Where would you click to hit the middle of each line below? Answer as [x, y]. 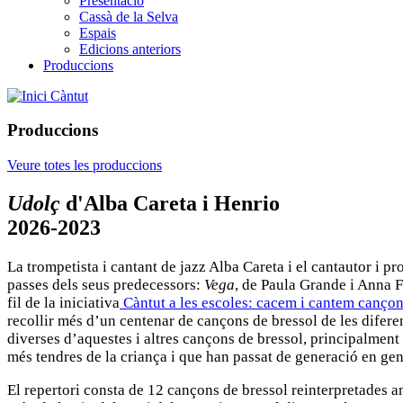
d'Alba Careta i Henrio [170, 204]
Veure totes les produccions [85, 166]
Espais [98, 32]
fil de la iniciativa [63, 302]
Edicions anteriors [130, 49]
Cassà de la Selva [129, 16]
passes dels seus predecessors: [106, 284]
